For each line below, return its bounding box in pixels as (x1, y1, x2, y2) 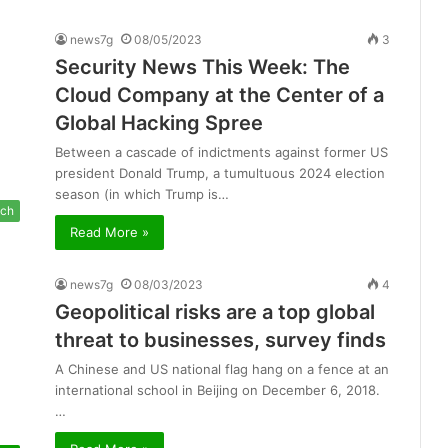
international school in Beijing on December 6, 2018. (55, 382, 380, 399)
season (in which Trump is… (55, 186, 229, 203)
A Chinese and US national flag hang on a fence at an (55, 361, 389, 378)
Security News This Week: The (55, 55, 350, 80)
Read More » (70, 224, 149, 241)
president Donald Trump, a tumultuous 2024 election (55, 165, 385, 182)
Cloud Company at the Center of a (55, 83, 384, 108)
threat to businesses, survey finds (55, 328, 386, 353)
